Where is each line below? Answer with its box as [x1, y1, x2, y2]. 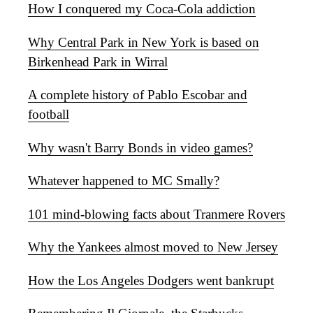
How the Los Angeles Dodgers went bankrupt [28, 272, 274, 288]
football [28, 107, 69, 122]
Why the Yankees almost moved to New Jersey [28, 240, 278, 255]
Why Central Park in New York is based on [28, 34, 259, 50]
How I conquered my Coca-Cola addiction [28, 1, 256, 17]
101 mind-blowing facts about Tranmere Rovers [28, 206, 285, 221]
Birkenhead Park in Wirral [28, 54, 168, 69]
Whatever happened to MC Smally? [28, 173, 219, 189]
